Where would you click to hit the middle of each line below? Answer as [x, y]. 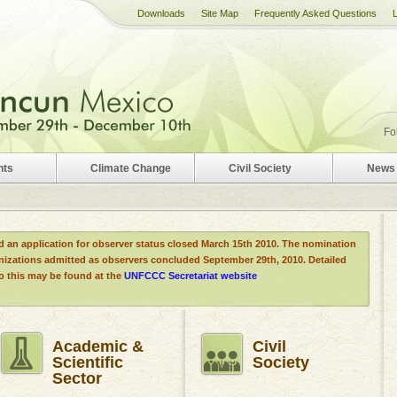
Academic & [98, 346]
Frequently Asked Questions [315, 13]
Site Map [220, 13]
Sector [77, 378]
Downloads [161, 13]
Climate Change [131, 168]
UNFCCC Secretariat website [191, 276]
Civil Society [260, 168]
